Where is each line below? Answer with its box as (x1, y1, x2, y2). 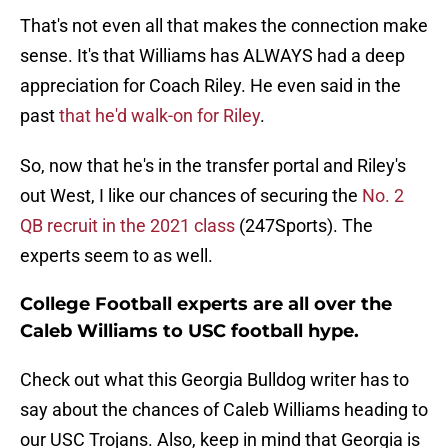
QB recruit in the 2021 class (20, 215, 235, 237)
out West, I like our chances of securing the (20, 185, 362, 207)
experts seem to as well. (20, 245, 213, 267)
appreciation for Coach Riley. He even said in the (20, 75, 401, 97)
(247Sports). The (235, 215, 373, 237)
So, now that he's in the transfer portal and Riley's (20, 155, 406, 177)
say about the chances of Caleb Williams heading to (20, 399, 428, 421)
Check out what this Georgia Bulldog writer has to (20, 369, 409, 391)
